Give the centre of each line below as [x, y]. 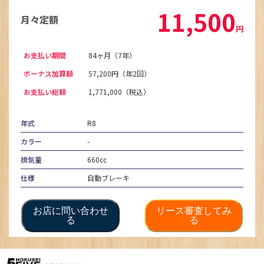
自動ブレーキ [109, 177]
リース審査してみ [194, 210]
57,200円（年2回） [120, 73]
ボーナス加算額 [48, 73]
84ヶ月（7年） [113, 55]
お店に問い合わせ [70, 210]
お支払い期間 [45, 55]
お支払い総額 [45, 91]
